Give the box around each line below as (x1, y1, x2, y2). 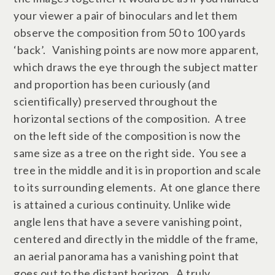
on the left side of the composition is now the (14, 129, 241, 142)
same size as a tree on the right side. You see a (14, 146, 247, 160)
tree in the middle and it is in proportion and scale (14, 163, 261, 177)
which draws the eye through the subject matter (14, 60, 258, 74)
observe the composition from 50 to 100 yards (14, 26, 246, 39)
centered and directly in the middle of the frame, (14, 232, 258, 246)
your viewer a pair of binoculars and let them (14, 9, 238, 22)
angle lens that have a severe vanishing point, (14, 215, 242, 228)
